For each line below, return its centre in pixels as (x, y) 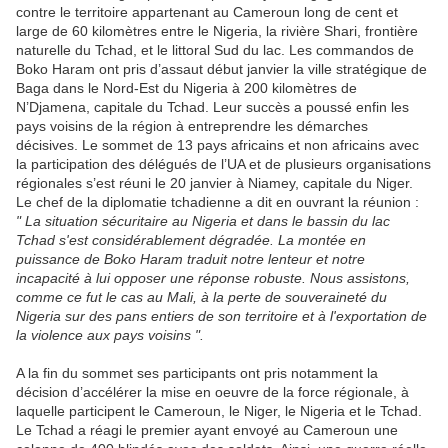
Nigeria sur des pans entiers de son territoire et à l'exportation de (221, 316)
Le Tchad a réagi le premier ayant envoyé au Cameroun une (207, 430)
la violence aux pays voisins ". (110, 335)
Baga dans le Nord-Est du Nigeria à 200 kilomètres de (186, 88)
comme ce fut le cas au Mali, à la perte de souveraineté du (201, 297)
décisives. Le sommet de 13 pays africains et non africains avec (217, 145)
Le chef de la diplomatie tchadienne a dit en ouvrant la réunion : (217, 202)
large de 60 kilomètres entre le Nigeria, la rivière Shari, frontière (217, 31)
